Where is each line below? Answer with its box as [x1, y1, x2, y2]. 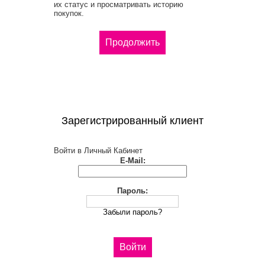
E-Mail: [119, 156, 146, 165]
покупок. [54, 9, 84, 18]
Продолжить [105, 37, 160, 47]
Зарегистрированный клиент [62, 115, 203, 127]
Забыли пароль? [103, 208, 162, 216]
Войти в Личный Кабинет [54, 146, 143, 155]
